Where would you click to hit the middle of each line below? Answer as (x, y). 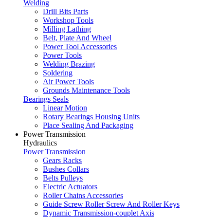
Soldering (58, 73)
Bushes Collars (66, 169)
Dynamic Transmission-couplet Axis (99, 213)
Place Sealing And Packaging (88, 125)
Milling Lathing (67, 29)
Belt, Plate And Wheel (77, 38)
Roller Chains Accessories (83, 195)
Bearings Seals (46, 99)
